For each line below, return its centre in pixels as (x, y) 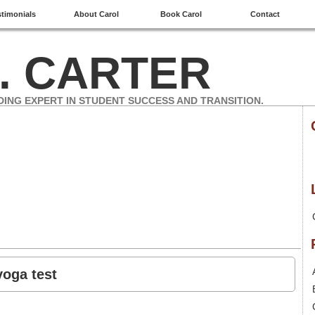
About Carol (96, 14)
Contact (265, 14)
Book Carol (181, 14)
